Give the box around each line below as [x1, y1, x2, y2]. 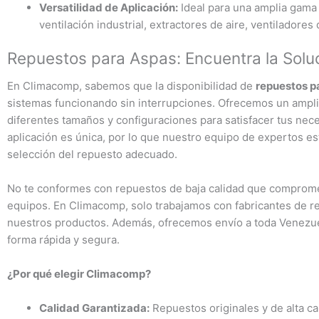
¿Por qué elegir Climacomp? [7, 267, 151, 281]
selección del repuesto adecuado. [7, 147, 177, 162]
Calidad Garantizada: [39, 301, 150, 315]
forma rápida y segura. [7, 233, 120, 247]
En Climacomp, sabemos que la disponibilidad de [7, 79, 256, 93]
